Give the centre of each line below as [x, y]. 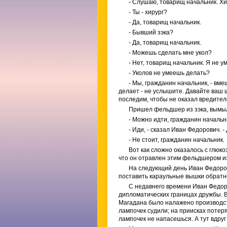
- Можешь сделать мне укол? [170, 53]
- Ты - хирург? [148, 12]
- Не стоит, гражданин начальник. [177, 140]
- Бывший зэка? [151, 32]
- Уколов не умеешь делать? [169, 73]
